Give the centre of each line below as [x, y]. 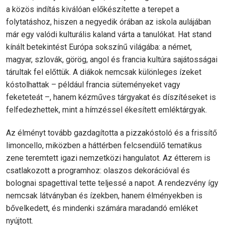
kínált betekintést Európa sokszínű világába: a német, [99, 47]
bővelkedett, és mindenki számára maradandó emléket [102, 208]
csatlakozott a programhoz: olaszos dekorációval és [98, 170]
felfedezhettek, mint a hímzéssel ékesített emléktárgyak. [106, 109]
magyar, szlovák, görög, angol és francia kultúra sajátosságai [112, 59]
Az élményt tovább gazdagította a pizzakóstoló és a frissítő [111, 133]
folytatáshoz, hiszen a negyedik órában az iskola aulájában [108, 22]
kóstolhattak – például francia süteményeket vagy [93, 84]
